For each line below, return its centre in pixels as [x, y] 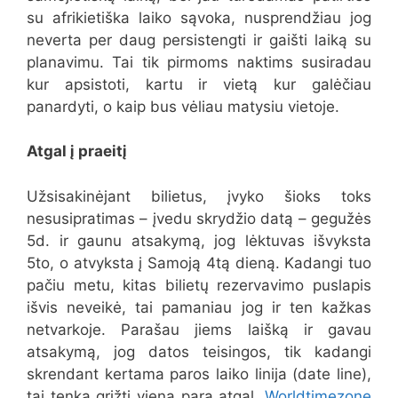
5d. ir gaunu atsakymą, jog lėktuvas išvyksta [199, 240]
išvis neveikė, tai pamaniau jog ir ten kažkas [199, 307]
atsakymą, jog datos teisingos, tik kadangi [199, 351]
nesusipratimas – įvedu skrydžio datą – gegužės [199, 218]
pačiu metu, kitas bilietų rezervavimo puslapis [199, 285]
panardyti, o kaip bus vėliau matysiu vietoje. [183, 106]
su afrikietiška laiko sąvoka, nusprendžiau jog [199, 17]
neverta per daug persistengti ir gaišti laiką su [199, 40]
